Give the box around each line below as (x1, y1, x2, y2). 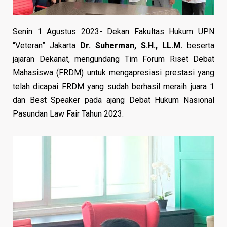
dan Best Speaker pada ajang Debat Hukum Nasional (13, 95, 214, 105)
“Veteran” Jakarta (13, 40, 80, 50)
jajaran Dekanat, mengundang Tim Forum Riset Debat (13, 54, 214, 64)
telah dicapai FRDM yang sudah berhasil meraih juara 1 (13, 81, 214, 91)
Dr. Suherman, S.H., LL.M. (80, 40, 187, 50)
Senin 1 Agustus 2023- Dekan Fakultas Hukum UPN (13, 26, 214, 36)
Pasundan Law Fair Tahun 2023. (13, 108, 126, 119)
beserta (187, 40, 214, 50)
